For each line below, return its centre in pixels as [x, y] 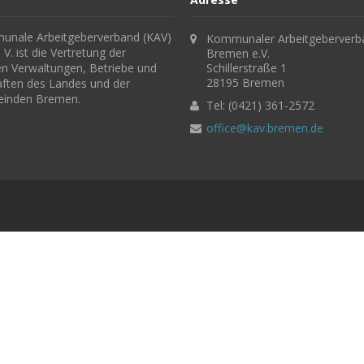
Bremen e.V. [238, 53]
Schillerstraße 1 [247, 68]
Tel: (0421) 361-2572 [260, 105]
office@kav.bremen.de [265, 128]
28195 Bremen [245, 82]
